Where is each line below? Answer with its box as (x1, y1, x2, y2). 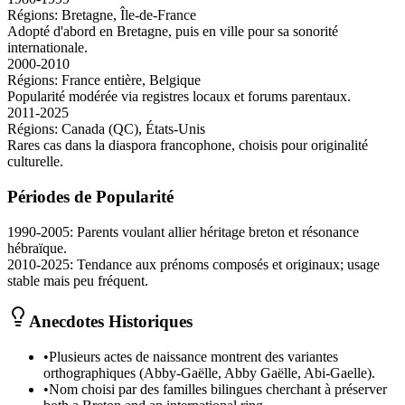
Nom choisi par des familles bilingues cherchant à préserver (49, 381, 387, 397)
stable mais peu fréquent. (7, 272, 148, 288)
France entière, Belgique (61, 72, 201, 89)
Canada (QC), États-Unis (61, 121, 205, 137)
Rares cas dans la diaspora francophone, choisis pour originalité (7, 137, 368, 154)
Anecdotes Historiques (29, 312, 193, 332)
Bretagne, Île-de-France (61, 7, 196, 24)
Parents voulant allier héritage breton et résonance (77, 223, 359, 240)
